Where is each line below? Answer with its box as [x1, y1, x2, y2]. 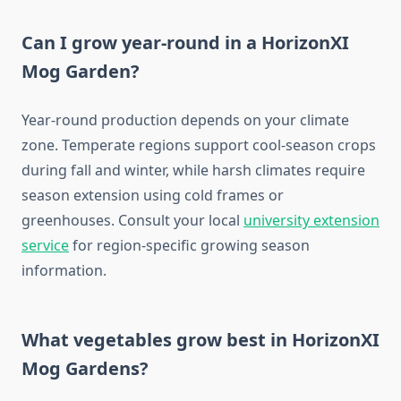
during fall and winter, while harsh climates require [21, 160, 365, 181]
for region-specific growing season [69, 235, 310, 256]
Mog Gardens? [21, 356, 149, 381]
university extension [243, 210, 380, 231]
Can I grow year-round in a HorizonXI [21, 30, 349, 55]
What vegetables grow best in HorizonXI [21, 328, 380, 353]
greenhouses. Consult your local [21, 210, 243, 231]
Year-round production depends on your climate [21, 110, 349, 131]
